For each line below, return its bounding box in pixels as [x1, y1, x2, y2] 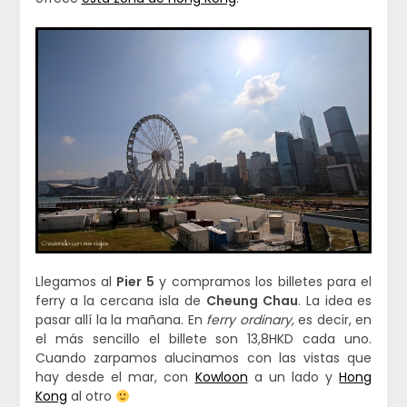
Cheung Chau [205, 292, 298, 311]
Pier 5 [116, 273, 154, 292]
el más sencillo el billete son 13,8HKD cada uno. [35, 330, 372, 349]
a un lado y [247, 368, 340, 387]
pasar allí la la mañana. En [35, 311, 207, 330]
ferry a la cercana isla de [35, 292, 206, 311]
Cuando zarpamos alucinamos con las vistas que [35, 349, 372, 368]
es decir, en [298, 311, 372, 330]
